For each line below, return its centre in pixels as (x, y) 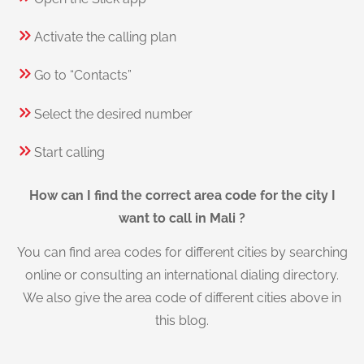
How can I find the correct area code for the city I (182, 195)
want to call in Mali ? (182, 218)
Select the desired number (113, 114)
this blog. (182, 320)
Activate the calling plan (105, 37)
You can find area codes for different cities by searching (182, 252)
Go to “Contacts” (83, 76)
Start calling (69, 153)
